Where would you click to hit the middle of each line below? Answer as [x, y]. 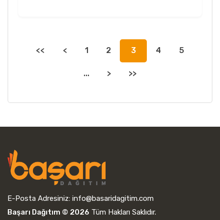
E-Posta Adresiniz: [40, 198]
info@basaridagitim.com [113, 198]
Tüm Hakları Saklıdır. [123, 212]
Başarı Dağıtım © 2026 [48, 212]
